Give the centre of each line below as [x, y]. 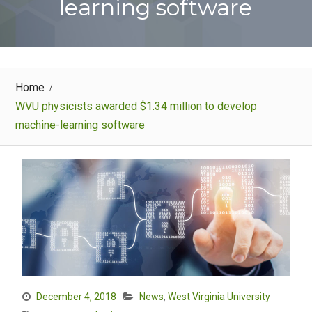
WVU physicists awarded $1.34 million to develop [136, 106]
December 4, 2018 [76, 297]
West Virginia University [219, 297]
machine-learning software [80, 125]
